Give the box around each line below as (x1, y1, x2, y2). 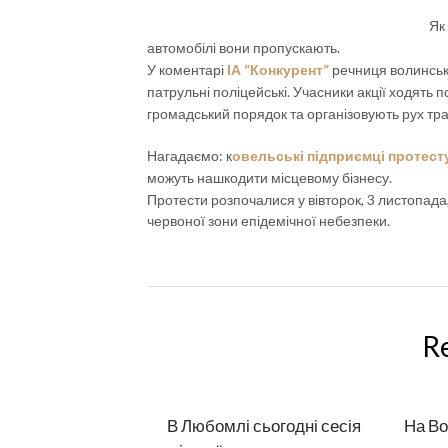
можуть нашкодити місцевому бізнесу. (147, 169, 392, 186)
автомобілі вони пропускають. (147, 39, 340, 56)
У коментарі (147, 61, 227, 78)
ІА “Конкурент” (227, 61, 329, 78)
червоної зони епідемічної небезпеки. (147, 212, 390, 229)
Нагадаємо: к (147, 147, 232, 164)
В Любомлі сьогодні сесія (167, 415, 361, 436)
